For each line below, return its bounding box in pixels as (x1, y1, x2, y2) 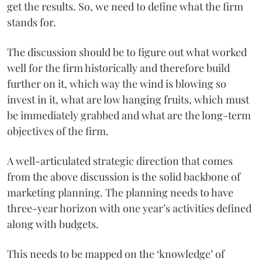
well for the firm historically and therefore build (7, 60, 230, 75)
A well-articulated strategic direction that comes (7, 153, 233, 168)
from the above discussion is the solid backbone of (7, 169, 240, 184)
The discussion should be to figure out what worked (7, 44, 247, 59)
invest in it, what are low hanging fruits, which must (7, 92, 249, 106)
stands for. (7, 15, 56, 29)
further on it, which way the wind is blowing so (7, 76, 226, 91)
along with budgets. (7, 216, 99, 231)
